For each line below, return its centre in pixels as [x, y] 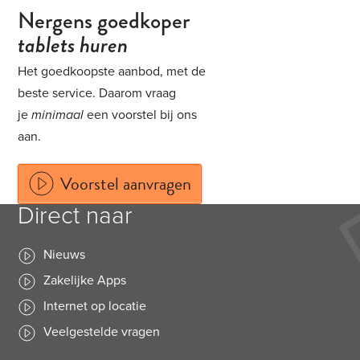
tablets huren [73, 45]
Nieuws [65, 255]
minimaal [58, 115]
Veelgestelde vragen [102, 332]
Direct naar [76, 216]
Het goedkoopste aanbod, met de [112, 72]
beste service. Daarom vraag [97, 93]
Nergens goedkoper [104, 20]
